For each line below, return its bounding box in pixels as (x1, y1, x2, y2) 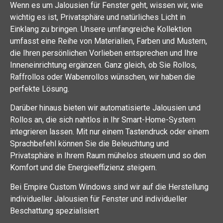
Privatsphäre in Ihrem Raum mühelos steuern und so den (10, 151, 206, 161)
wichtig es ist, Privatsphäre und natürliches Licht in (10, 12, 186, 22)
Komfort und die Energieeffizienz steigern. (10, 163, 157, 173)
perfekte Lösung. (10, 84, 69, 94)
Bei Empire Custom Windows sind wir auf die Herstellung (10, 182, 209, 192)
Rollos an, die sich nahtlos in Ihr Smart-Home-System (10, 115, 196, 125)
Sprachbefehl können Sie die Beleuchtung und (10, 139, 169, 149)
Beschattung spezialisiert (10, 206, 99, 216)
